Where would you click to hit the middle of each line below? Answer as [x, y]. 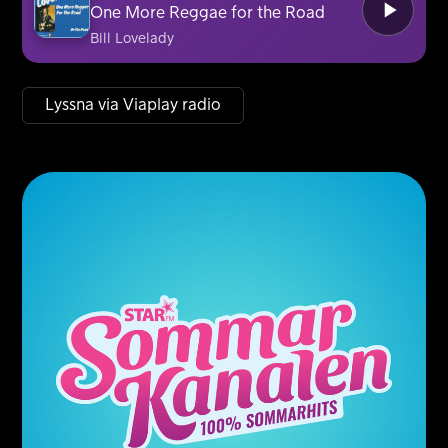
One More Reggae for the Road [208, 12]
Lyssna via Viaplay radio [133, 105]
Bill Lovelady [132, 38]
